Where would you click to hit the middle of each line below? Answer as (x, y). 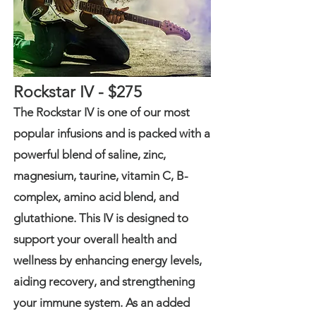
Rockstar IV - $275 (78, 92)
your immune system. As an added (102, 303)
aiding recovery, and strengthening (104, 281)
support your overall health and (95, 239)
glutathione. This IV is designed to (101, 218)
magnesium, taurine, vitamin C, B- (101, 176)
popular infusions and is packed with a (112, 133)
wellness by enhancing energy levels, (108, 260)
